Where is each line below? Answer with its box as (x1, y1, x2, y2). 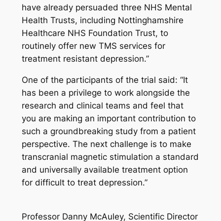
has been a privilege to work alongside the (21, 87, 190, 98)
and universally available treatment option (21, 164, 188, 175)
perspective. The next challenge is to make (21, 139, 191, 149)
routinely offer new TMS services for (21, 40, 165, 51)
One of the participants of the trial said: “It (21, 74, 188, 85)
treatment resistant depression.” (21, 53, 149, 64)
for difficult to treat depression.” (21, 177, 147, 187)
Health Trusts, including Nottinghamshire (21, 15, 184, 25)
